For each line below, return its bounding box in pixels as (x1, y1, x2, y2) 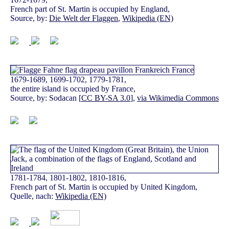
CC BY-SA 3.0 (81, 94, 130, 103)
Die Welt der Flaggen (49, 14, 118, 23)
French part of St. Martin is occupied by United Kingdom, (10, 182, 197, 192)
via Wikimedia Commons (137, 94, 219, 103)
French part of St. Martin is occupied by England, (10, 5, 170, 14)
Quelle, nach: (10, 192, 55, 201)
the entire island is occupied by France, (10, 84, 135, 94)
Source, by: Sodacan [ (10, 94, 81, 103)
